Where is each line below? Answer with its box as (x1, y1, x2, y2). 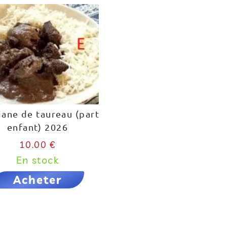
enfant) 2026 (7, 122, 68, 132)
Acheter (13, 173, 62, 187)
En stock (16, 154, 59, 166)
